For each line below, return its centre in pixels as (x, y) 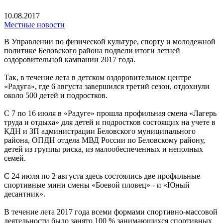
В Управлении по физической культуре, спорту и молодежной (110, 41)
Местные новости (34, 24)
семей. (15, 158)
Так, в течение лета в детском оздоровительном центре (98, 77)
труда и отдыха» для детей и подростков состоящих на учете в (110, 122)
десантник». (25, 194)
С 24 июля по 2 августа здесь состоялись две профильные (102, 176)
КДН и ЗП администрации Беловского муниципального (100, 131)
